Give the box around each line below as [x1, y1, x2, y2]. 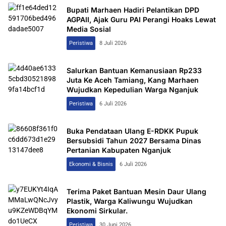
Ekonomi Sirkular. [67, 206, 128, 215]
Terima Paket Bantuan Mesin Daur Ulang [67, 187, 206, 196]
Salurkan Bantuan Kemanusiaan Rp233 [67, 66, 202, 75]
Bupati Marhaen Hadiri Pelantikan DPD [67, 6, 199, 15]
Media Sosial [67, 25, 111, 34]
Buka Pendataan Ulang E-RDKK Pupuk [67, 127, 198, 136]
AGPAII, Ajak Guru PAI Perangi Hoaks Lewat [67, 15, 216, 24]
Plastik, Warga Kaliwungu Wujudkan [67, 197, 193, 206]
